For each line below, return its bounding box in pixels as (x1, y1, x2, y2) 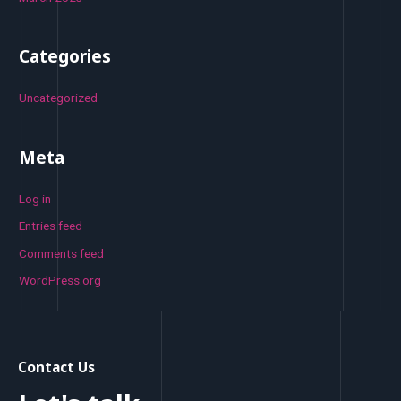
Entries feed (19, 218, 83, 234)
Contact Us (18, 356, 95, 377)
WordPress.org (19, 273, 102, 288)
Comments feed (19, 245, 105, 260)
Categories (19, 45, 112, 69)
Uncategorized (19, 90, 98, 106)
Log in (19, 191, 52, 206)
